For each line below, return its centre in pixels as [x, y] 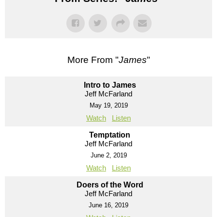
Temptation [110, 135]
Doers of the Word [110, 185]
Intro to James [110, 85]
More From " [93, 60]
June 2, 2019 [108, 155]
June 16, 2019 [108, 205]
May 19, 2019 [108, 105]
